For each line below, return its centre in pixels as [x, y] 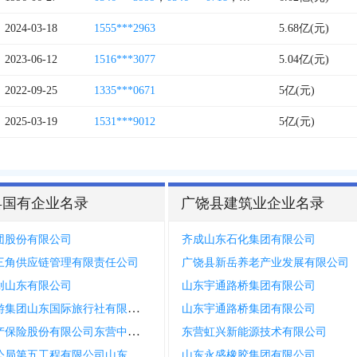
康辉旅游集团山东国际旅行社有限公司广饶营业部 [134, 308]
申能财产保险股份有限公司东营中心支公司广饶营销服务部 [134, 331]
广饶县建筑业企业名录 [252, 203]
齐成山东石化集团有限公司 [248, 239]
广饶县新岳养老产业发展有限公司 [265, 263]
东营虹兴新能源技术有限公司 [254, 332]
